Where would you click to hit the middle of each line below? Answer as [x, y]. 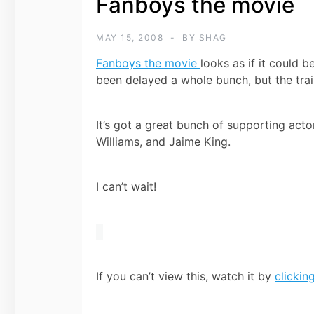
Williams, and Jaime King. [163, 141]
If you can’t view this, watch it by [185, 276]
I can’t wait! [126, 186]
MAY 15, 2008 [130, 37]
